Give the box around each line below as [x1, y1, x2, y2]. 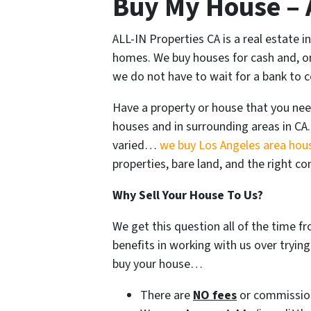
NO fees [193, 287, 237, 305]
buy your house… [112, 255, 203, 274]
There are [140, 287, 193, 305]
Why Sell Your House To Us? [112, 187, 263, 205]
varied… [112, 137, 160, 155]
